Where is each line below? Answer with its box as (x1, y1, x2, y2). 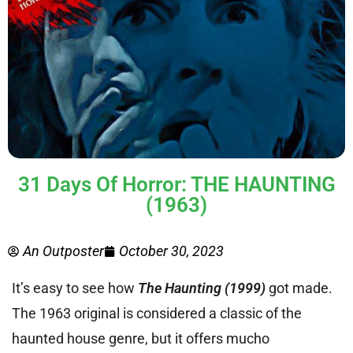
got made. (266, 279, 333, 296)
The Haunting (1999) (138, 279, 266, 296)
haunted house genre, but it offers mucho (12, 329, 269, 347)
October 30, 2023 (119, 242, 224, 259)
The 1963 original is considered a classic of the (12, 304, 302, 321)
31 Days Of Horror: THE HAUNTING (17, 172, 336, 196)
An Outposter (23, 242, 104, 259)
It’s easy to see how (12, 279, 138, 296)
